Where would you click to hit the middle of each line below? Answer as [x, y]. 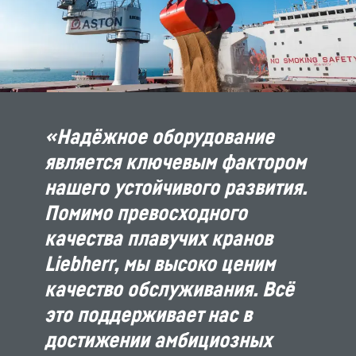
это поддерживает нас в [148, 315]
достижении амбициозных [158, 340]
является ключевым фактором [175, 162]
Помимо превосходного [146, 213]
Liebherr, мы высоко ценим [160, 264]
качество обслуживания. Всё [169, 289]
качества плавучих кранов [159, 238]
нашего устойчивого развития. [176, 188]
